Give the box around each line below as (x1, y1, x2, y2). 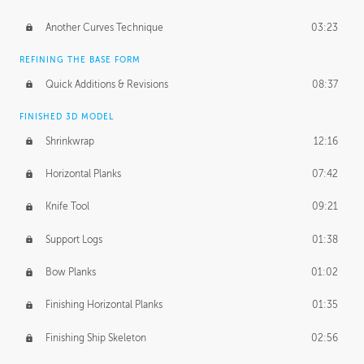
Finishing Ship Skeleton (45, 331, 146, 344)
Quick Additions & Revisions (45, 78, 168, 90)
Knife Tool (45, 201, 89, 213)
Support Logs (45, 233, 102, 245)
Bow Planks (45, 266, 96, 279)
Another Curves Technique (45, 21, 163, 33)
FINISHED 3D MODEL (19, 111, 114, 121)
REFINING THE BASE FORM (19, 54, 141, 64)
